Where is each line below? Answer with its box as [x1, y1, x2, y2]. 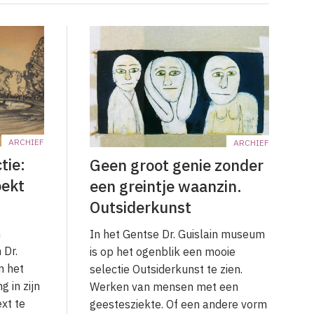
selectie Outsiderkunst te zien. [90, 261, 243, 276]
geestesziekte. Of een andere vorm [90, 296, 267, 311]
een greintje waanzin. [90, 175, 242, 196]
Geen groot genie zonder [90, 154, 264, 175]
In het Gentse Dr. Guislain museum [90, 226, 268, 241]
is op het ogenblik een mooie [90, 244, 235, 259]
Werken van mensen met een [90, 279, 238, 294]
